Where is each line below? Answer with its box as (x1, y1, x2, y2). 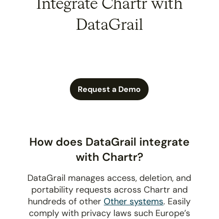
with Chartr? (75, 149, 143, 164)
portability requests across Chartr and (31, 183, 188, 196)
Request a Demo (78, 84, 141, 94)
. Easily (163, 195, 191, 207)
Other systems (104, 195, 164, 207)
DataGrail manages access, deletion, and (27, 172, 192, 184)
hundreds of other (28, 195, 104, 207)
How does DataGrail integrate (29, 134, 190, 149)
